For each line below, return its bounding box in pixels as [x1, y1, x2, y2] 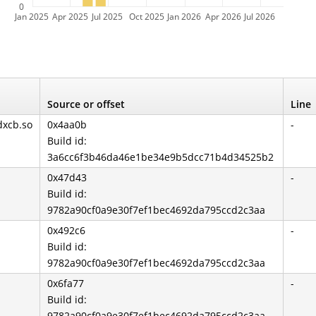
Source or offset [47, 97, 125, 111]
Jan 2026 [167, 11, 201, 22]
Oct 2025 [129, 11, 164, 22]
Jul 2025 [92, 11, 123, 22]
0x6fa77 [47, 276, 84, 290]
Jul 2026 [244, 11, 275, 22]
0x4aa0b [47, 118, 87, 131]
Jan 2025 [15, 11, 49, 22]
